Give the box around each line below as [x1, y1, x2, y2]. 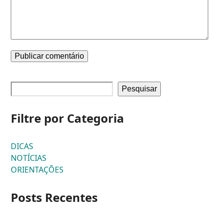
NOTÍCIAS [11, 153, 47, 164]
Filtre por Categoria [11, 110, 125, 127]
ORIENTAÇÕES [11, 164, 64, 175]
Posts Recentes [11, 189, 98, 206]
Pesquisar [122, 85, 157, 93]
